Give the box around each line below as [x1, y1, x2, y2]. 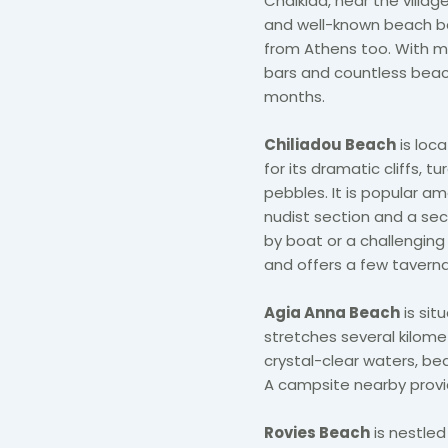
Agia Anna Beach [264, 301, 400, 323]
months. [264, 85, 325, 107]
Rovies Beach [264, 421, 370, 443]
